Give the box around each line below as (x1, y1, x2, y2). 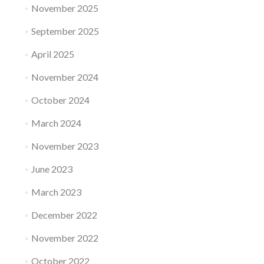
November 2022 (31, 232, 98, 243)
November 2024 (31, 71, 98, 82)
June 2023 (31, 163, 72, 174)
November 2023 (31, 140, 98, 151)
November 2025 (31, 2, 98, 14)
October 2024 (31, 94, 90, 105)
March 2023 (31, 186, 81, 197)
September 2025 (31, 25, 99, 37)
